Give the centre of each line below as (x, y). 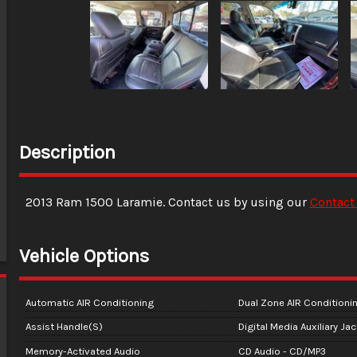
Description (67, 152)
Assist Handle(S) (64, 327)
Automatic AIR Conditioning (89, 302)
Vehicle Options (84, 255)
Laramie (139, 202)
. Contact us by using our (236, 202)
